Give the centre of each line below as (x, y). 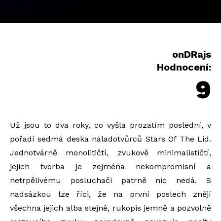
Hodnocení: (184, 67)
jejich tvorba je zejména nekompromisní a (110, 166)
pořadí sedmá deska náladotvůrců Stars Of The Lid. (110, 139)
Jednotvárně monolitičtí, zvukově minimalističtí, (110, 153)
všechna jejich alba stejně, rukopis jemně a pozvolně (110, 208)
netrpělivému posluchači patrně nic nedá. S (110, 180)
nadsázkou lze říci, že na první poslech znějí (110, 194)
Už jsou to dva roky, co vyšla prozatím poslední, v (110, 125)
